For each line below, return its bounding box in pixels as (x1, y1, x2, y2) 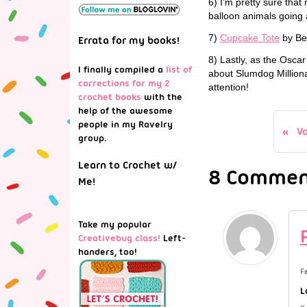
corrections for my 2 (78, 77, 170, 88)
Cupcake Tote (220, 32, 280, 43)
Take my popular (78, 219, 151, 230)
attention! (208, 81, 249, 93)
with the (141, 91, 182, 102)
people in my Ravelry (78, 119, 173, 130)
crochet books (78, 91, 141, 102)
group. (78, 132, 106, 143)
